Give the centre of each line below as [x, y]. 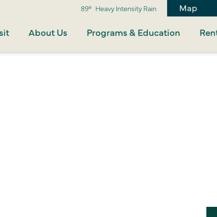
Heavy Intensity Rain [126, 8]
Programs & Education [134, 32]
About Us [48, 32]
